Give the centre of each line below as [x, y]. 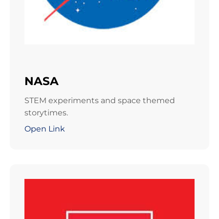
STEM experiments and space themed [100, 101]
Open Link [45, 129]
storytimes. [46, 113]
